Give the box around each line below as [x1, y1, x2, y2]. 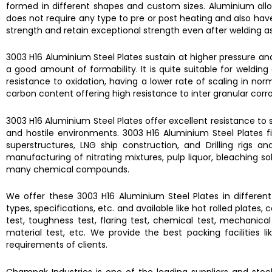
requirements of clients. [6, 239, 107, 251]
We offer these [6, 190, 78, 202]
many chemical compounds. [6, 163, 129, 175]
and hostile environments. [6, 126, 123, 139]
